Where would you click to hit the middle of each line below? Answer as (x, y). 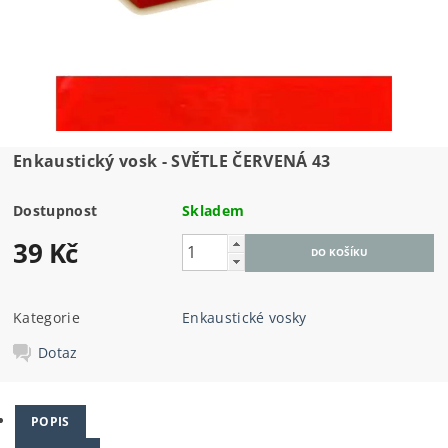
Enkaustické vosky (244, 317)
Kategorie (46, 317)
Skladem (213, 210)
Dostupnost (55, 210)
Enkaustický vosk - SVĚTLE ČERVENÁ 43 (172, 160)
